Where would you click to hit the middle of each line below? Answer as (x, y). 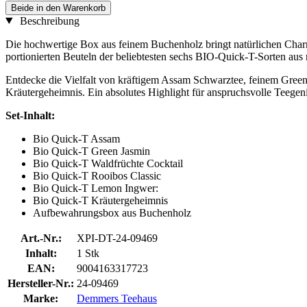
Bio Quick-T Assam (76, 138)
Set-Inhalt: (30, 115)
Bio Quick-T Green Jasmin (91, 151)
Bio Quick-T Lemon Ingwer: (96, 188)
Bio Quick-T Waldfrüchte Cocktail (108, 163)
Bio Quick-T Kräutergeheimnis (100, 200)
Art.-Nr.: (41, 238)
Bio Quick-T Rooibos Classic (97, 175)
